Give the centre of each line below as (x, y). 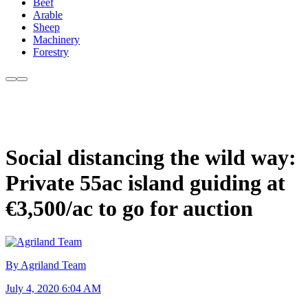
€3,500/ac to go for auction (129, 208)
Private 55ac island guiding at (145, 183)
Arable (48, 15)
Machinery (56, 40)
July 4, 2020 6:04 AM (53, 289)
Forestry (51, 52)
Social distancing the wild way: (151, 157)
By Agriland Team (46, 265)
